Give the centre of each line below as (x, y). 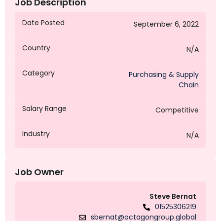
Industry (36, 134)
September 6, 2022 (166, 24)
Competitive (177, 110)
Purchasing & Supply (164, 75)
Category (38, 73)
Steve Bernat (173, 197)
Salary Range (44, 109)
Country (36, 48)
